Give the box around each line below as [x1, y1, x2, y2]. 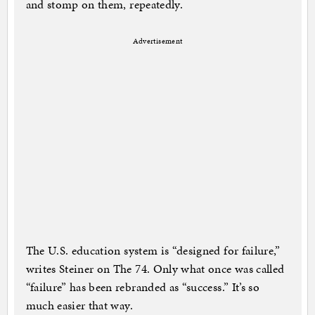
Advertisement [132, 36, 183, 47]
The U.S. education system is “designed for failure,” [25, 242, 281, 259]
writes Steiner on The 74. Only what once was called [25, 260, 285, 278]
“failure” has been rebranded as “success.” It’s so [25, 278, 260, 296]
